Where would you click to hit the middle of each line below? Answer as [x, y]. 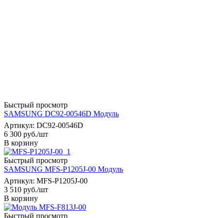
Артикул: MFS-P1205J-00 [46, 181]
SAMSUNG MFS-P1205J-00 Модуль [64, 169]
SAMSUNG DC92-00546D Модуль [61, 113]
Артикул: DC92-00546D [44, 125]
